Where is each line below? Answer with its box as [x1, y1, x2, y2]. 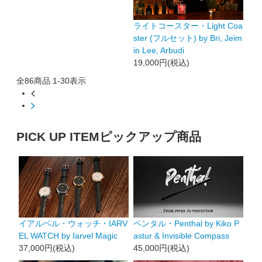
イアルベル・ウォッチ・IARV [18, 219, 127, 229]
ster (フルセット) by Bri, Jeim [133, 33, 242, 43]
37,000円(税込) [18, 243, 75, 253]
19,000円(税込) [133, 57, 189, 67]
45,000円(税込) [133, 243, 189, 253]
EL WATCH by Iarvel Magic [18, 231, 118, 241]
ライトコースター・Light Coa [133, 20, 243, 30]
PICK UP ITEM [16, 130, 100, 144]
